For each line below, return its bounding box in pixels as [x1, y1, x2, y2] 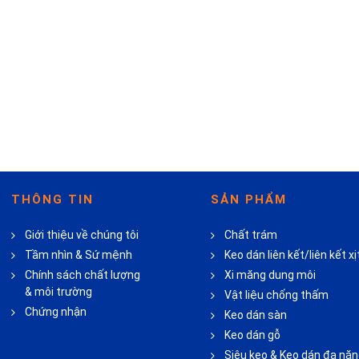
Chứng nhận [25, 305, 87, 318]
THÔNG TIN [11, 192, 95, 207]
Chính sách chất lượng [25, 268, 141, 281]
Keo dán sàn [224, 309, 287, 321]
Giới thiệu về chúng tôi [25, 228, 139, 241]
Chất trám [224, 228, 277, 241]
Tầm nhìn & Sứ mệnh [25, 248, 133, 261]
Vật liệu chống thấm [224, 288, 329, 301]
